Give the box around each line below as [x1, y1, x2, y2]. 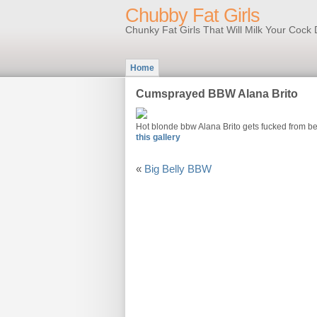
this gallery [136, 132, 180, 142]
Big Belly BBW [144, 163, 212, 175]
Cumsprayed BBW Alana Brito [136, 88, 298, 100]
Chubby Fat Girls [125, 5, 260, 26]
